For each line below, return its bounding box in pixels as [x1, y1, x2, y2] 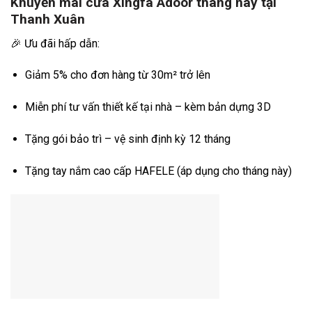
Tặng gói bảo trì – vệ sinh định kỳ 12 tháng [24, 132, 231, 146]
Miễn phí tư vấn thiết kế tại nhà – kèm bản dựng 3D [24, 100, 271, 114]
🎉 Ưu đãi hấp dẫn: [10, 36, 100, 50]
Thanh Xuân [10, 10, 85, 27]
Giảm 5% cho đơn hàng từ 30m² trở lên [24, 68, 210, 82]
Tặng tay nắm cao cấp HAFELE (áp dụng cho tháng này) [24, 164, 292, 178]
